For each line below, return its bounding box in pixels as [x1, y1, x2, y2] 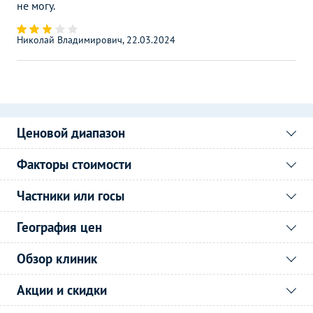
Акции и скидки [17, 281, 107, 298]
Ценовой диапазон [17, 124, 125, 141]
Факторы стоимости [17, 155, 131, 173]
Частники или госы [17, 187, 124, 204]
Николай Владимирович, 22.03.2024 [17, 33, 175, 46]
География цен [17, 218, 102, 235]
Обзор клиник [17, 249, 97, 267]
